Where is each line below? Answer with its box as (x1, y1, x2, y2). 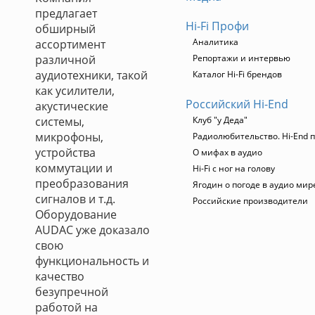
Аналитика (193, 36, 238, 48)
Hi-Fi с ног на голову (193, 162, 275, 174)
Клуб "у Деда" (193, 114, 247, 126)
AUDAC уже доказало (35, 222, 150, 238)
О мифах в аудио (193, 146, 262, 158)
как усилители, (35, 83, 115, 98)
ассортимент (35, 37, 105, 52)
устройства (35, 145, 96, 160)
